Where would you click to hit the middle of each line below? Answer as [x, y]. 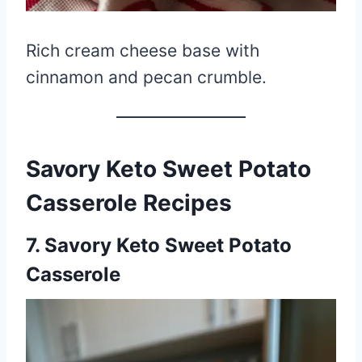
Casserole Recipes [129, 202]
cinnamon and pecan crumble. [146, 77]
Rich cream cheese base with [143, 50]
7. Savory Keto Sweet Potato [159, 245]
